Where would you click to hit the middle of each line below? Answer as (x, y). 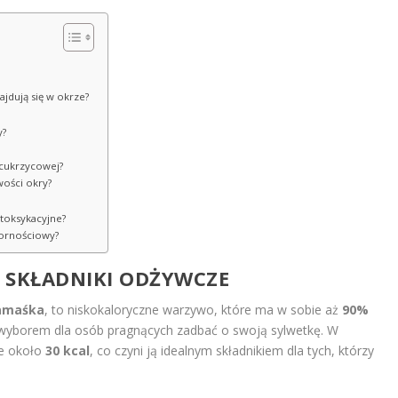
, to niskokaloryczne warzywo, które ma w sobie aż (193, 309)
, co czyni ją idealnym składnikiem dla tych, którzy (231, 350)
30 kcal (67, 350)
